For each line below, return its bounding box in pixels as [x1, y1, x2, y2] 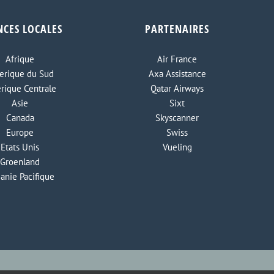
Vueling [162, 141, 192, 154]
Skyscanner [155, 112, 199, 124]
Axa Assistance [148, 68, 206, 80]
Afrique [6, 53, 35, 65]
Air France [157, 53, 198, 65]
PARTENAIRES [145, 21, 210, 37]
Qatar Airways [150, 83, 204, 95]
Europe [6, 127, 34, 139]
